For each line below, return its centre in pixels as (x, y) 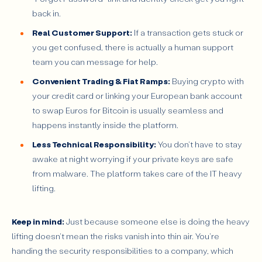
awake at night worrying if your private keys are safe (133, 158)
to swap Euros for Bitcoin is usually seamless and (128, 110)
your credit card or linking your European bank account (137, 95)
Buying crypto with (207, 81)
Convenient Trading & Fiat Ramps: (101, 81)
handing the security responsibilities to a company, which (123, 250)
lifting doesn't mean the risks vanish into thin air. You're (116, 236)
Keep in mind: (39, 221)
